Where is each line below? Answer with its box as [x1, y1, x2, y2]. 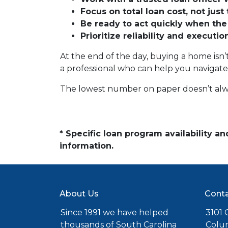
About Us [60, 189, 99, 198]
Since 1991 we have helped [61, 208, 168, 217]
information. [60, 141, 113, 151]
